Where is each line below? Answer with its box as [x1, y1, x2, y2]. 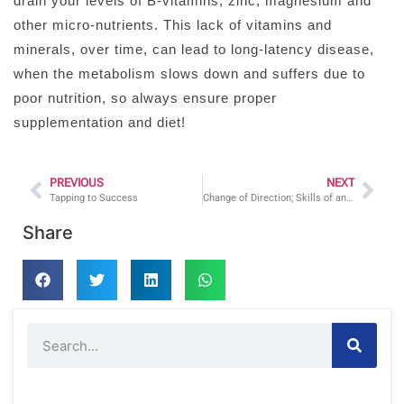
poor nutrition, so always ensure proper [14, 89, 277, 106]
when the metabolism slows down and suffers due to [14, 65, 365, 81]
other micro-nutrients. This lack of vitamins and [14, 16, 332, 32]
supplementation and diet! [14, 114, 186, 130]
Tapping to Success [50, 192, 138, 205]
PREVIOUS [50, 176, 104, 190]
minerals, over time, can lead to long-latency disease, [14, 41, 374, 57]
